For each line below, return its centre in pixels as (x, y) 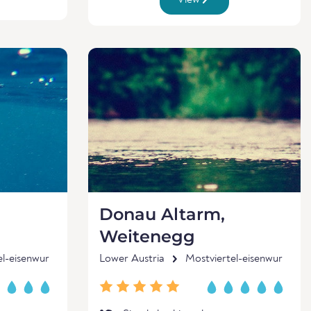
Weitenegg (147, 236)
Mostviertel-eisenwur (234, 259)
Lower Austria (132, 259)
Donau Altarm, (162, 214)
